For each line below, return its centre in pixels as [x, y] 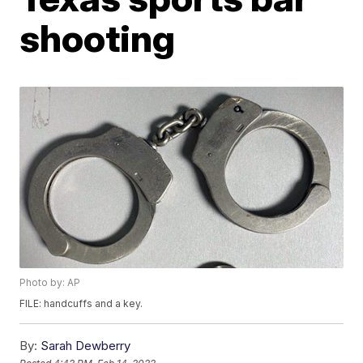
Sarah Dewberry [86, 346]
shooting [98, 38]
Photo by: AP [50, 283]
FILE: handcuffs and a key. [81, 304]
